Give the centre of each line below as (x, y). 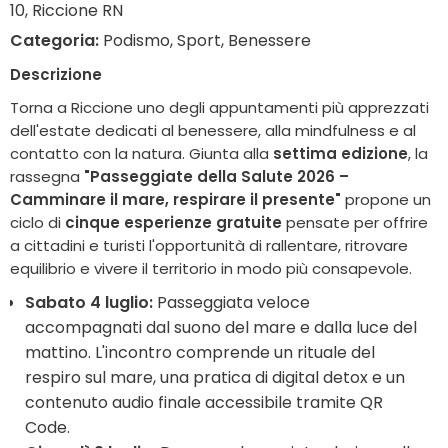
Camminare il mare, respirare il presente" (175, 199)
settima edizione (340, 153)
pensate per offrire (355, 222)
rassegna (47, 176)
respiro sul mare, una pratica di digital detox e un (215, 377)
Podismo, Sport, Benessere (205, 40)
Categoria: (54, 40)
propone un (386, 199)
